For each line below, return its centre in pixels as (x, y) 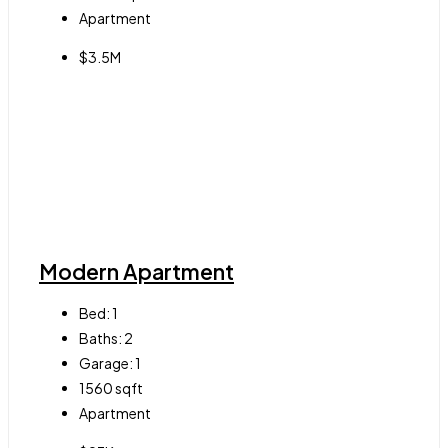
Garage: (106, 363)
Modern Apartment (136, 271)
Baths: (100, 338)
